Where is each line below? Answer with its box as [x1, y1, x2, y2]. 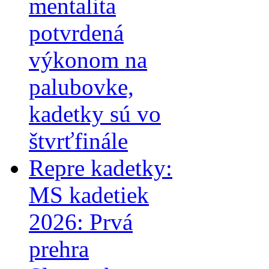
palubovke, [29, 73, 134, 100]
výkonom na [29, 46, 147, 73]
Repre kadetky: [29, 154, 172, 181]
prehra [29, 235, 89, 262]
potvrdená [29, 19, 124, 46]
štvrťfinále [29, 127, 128, 154]
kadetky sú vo [29, 100, 161, 127]
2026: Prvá [29, 208, 133, 235]
